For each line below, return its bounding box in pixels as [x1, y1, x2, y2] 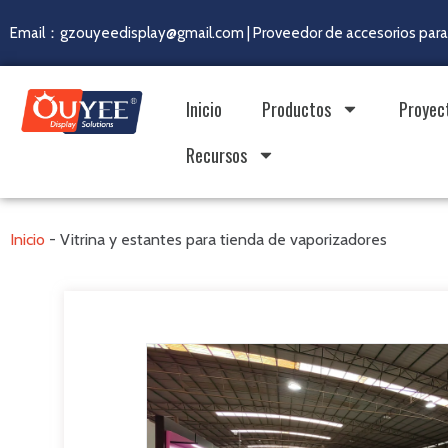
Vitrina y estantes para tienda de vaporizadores [60, 230, 387, 249]
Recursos [185, 142, 247, 168]
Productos [261, 96, 331, 122]
